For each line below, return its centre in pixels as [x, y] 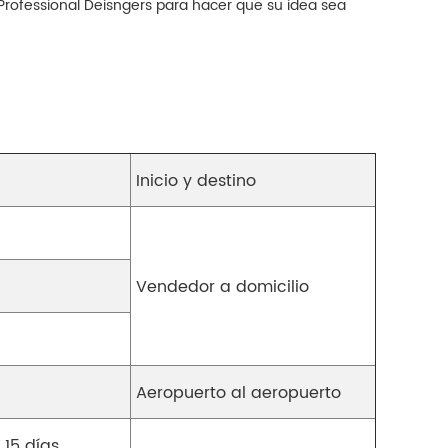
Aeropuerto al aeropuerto [238, 393]
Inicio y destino [196, 181]
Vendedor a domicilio [222, 287]
